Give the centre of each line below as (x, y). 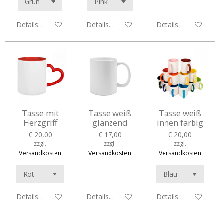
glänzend (110, 123)
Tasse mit (40, 113)
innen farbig (180, 123)
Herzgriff (40, 123)
